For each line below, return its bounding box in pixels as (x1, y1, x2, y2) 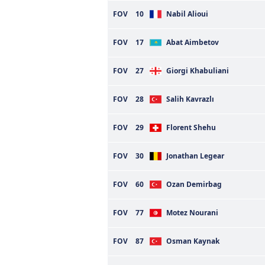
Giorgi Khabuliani (166, 66, 229, 76)
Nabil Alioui (166, 9, 208, 19)
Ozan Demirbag (166, 179, 222, 189)
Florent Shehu (166, 122, 216, 132)
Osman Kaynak (166, 236, 219, 246)
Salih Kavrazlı (166, 94, 214, 104)
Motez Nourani (166, 208, 218, 218)
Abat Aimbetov (166, 37, 219, 47)
